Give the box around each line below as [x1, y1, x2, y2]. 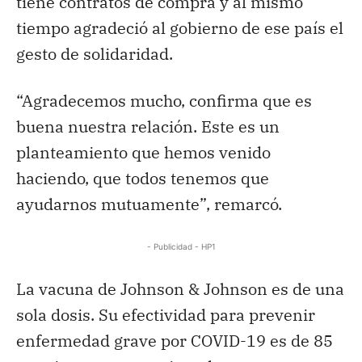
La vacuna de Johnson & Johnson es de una [16, 277, 344, 300]
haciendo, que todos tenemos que [16, 166, 269, 189]
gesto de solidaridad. [16, 42, 173, 65]
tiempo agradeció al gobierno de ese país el [16, 16, 343, 39]
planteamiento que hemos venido [16, 141, 271, 163]
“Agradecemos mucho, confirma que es [16, 89, 312, 112]
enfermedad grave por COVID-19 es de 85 [16, 329, 333, 351]
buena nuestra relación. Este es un [16, 115, 280, 137]
